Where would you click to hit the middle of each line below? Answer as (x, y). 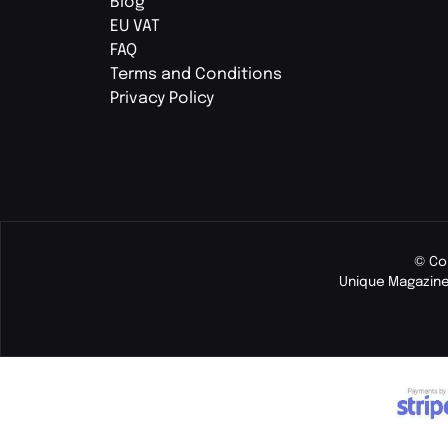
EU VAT (135, 26)
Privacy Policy (162, 98)
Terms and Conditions (196, 74)
